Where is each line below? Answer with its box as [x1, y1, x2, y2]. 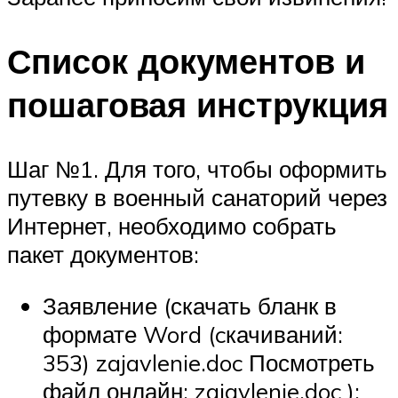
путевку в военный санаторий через [7, 183, 387, 211]
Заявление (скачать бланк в [43, 291, 337, 320]
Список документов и [7, 39, 365, 84]
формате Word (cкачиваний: [43, 319, 343, 348]
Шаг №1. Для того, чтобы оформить [7, 155, 387, 183]
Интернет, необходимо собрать [7, 211, 337, 240]
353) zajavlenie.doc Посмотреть [43, 347, 375, 377]
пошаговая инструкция [7, 83, 388, 127]
